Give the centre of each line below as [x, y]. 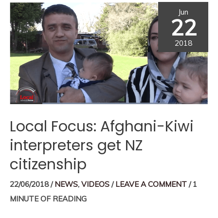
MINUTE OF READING [48, 199]
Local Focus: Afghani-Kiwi [102, 127]
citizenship [48, 165]
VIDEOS [95, 184]
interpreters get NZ [76, 146]
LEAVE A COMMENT [151, 184]
